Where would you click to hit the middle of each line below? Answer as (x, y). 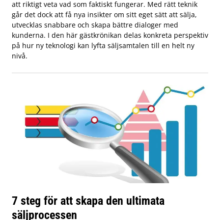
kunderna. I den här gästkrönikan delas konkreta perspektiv (110, 35)
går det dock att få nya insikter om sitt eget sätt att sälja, (104, 14)
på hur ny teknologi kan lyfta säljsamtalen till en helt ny (103, 45)
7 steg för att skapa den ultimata (88, 200)
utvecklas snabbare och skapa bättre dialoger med (95, 25)
